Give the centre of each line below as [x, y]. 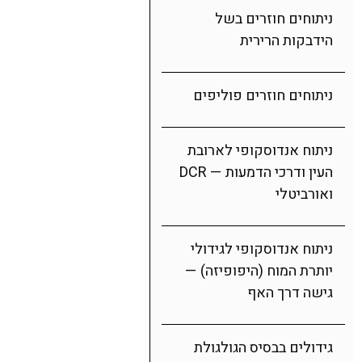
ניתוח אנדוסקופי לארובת [260, 151]
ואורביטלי [304, 194]
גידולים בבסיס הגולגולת [263, 348]
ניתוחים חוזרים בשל [274, 19]
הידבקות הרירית [286, 41]
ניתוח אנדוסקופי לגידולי [262, 249]
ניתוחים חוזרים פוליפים [263, 96]
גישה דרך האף [290, 293]
